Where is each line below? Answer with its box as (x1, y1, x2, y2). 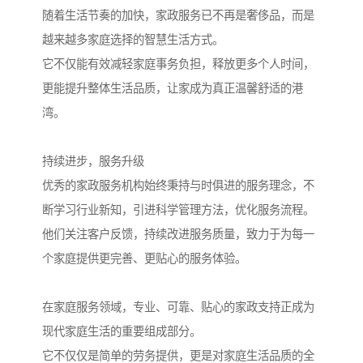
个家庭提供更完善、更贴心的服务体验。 (42, 252, 246, 266)
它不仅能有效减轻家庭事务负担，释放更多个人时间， (42, 58, 314, 71)
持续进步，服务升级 (42, 155, 144, 169)
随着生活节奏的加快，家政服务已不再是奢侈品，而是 (42, 9, 314, 23)
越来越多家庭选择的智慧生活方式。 (42, 33, 224, 47)
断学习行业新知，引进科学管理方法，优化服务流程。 (42, 203, 314, 217)
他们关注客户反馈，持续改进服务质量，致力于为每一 (42, 228, 314, 241)
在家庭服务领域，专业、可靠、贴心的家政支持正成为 (42, 301, 314, 314)
